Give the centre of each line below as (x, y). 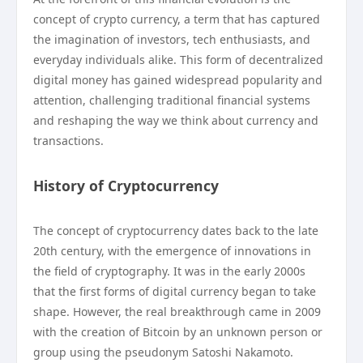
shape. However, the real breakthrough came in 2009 (177, 312)
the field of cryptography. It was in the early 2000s (169, 271)
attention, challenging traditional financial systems (172, 100)
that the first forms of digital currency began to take (175, 291)
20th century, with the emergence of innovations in (172, 251)
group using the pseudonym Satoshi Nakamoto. (163, 352)
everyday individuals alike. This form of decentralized (178, 60)
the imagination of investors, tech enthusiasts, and (172, 39)
